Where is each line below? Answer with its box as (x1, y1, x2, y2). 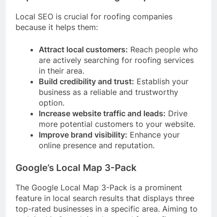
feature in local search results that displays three (15, 193, 194, 203)
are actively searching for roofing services (39, 55, 194, 65)
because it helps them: (15, 22, 98, 32)
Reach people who (128, 44, 198, 54)
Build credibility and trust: (39, 76, 134, 86)
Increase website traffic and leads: (39, 108, 166, 118)
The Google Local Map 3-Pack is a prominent (15, 183, 182, 193)
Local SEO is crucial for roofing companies (15, 11, 172, 21)
